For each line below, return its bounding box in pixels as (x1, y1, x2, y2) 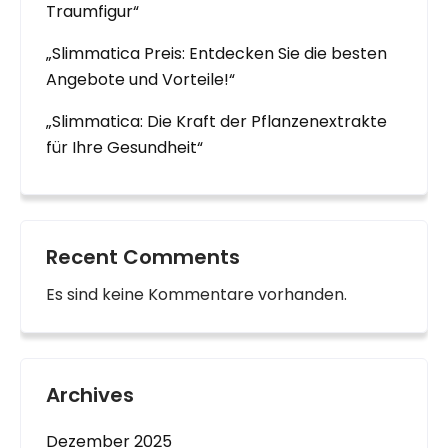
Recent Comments (46, 243, 240, 271)
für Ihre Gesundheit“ (46, 136, 203, 159)
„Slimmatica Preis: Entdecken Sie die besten (46, 42, 387, 65)
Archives (46, 381, 134, 409)
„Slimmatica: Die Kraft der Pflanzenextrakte (46, 110, 387, 133)
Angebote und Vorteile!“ (46, 68, 235, 91)
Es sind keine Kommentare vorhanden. (46, 283, 347, 306)
